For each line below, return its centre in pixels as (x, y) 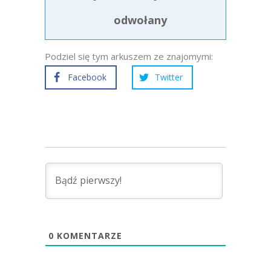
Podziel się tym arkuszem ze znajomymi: (129, 56)
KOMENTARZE (88, 236)
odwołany (140, 20)
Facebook (87, 77)
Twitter (169, 77)
